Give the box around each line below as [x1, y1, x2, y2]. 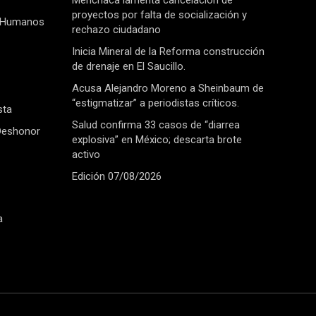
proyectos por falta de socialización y [72, 8, 247, 22]
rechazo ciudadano [72, 23, 161, 37]
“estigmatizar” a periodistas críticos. [72, 97, 239, 110]
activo [72, 148, 100, 162]
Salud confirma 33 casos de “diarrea [72, 119, 240, 132]
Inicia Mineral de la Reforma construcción [72, 45, 265, 59]
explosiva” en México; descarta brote [72, 133, 242, 147]
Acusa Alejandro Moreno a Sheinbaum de [72, 82, 264, 95]
